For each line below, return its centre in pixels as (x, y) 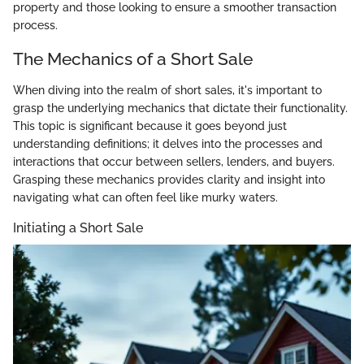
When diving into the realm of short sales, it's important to (167, 90)
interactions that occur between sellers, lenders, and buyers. (174, 161)
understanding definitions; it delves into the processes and (168, 143)
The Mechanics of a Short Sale (133, 59)
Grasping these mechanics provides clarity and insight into (169, 179)
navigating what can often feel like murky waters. (145, 197)
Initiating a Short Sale (78, 227)
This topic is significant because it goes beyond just (150, 126)
